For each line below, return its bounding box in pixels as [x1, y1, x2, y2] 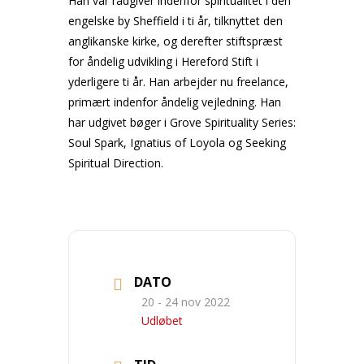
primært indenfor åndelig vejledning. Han [68, 94, 281, 110]
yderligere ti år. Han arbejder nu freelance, [68, 74, 288, 89]
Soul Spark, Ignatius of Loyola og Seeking [68, 135, 286, 150]
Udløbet [141, 312, 183, 328]
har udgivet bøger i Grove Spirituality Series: [68, 115, 296, 130]
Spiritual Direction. [68, 155, 163, 171]
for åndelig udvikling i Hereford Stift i [68, 54, 258, 69]
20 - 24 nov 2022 [141, 293, 230, 310]
